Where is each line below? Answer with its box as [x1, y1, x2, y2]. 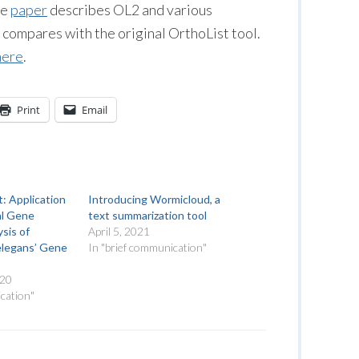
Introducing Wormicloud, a [88, 192, 221, 206]
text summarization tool [88, 208, 208, 222]
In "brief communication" [88, 240, 208, 254]
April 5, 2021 [88, 224, 151, 238]
